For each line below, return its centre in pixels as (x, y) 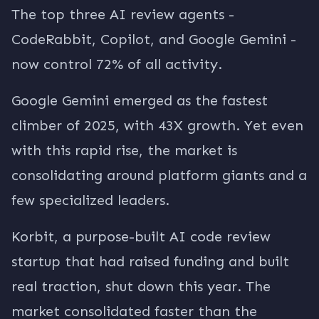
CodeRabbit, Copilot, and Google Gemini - (154, 39)
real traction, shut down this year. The (141, 286)
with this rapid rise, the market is (124, 150)
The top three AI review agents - (123, 14)
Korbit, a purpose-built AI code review (141, 236)
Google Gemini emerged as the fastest (140, 100)
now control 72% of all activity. (117, 64)
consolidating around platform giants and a (159, 175)
